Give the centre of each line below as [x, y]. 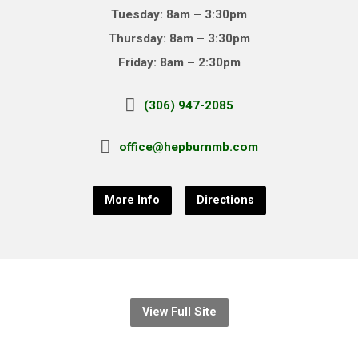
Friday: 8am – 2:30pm [179, 62]
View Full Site [179, 312]
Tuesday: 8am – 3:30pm [179, 14]
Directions [225, 200]
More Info [132, 200]
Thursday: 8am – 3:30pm [179, 38]
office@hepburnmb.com [189, 147]
